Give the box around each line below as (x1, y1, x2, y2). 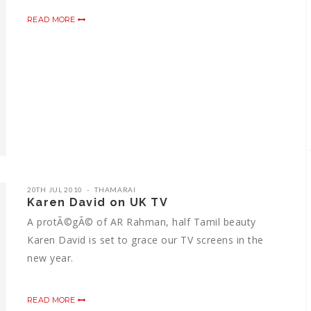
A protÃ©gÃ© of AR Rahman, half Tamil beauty (27, 215, 256, 228)
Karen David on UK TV (27, 195, 168, 209)
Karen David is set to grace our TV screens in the (27, 233, 264, 246)
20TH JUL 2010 (27, 185, 83, 194)
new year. (27, 251, 74, 264)
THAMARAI (94, 185, 136, 194)
